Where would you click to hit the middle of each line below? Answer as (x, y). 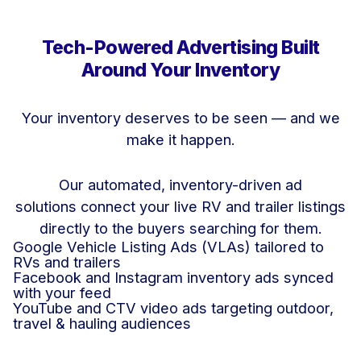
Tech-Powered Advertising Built (180, 47)
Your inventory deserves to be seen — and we (180, 117)
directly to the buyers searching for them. (180, 228)
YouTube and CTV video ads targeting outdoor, (173, 308)
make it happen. (180, 139)
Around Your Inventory (180, 70)
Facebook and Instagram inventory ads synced (173, 278)
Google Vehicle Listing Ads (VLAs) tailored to (168, 247)
